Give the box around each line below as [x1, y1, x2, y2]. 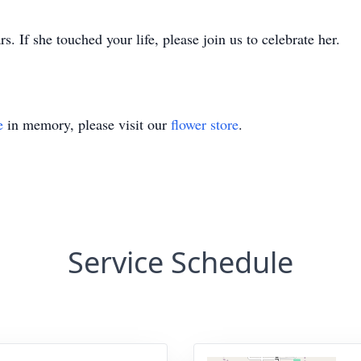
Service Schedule [68, 243, 293, 282]
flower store [171, 114, 239, 134]
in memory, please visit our [3, 114, 171, 134]
